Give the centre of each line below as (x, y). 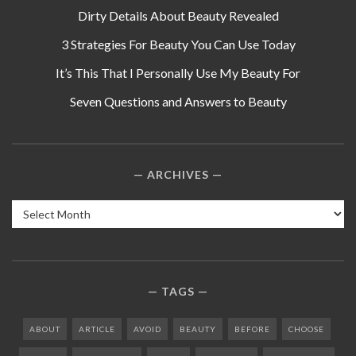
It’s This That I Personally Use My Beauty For (178, 73)
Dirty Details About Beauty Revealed (178, 15)
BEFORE (252, 329)
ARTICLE (97, 329)
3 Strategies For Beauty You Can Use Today (178, 44)
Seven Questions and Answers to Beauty (178, 101)
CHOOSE (306, 329)
